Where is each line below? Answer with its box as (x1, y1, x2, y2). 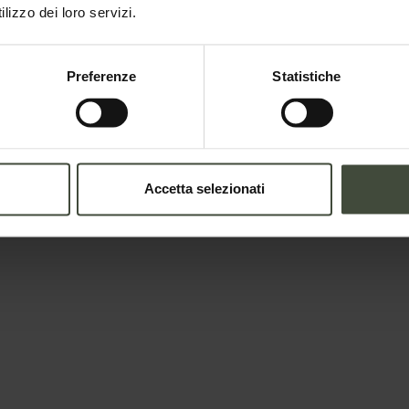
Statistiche (272, 68, 341, 85)
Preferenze (66, 68, 137, 85)
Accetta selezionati (144, 181, 265, 197)
